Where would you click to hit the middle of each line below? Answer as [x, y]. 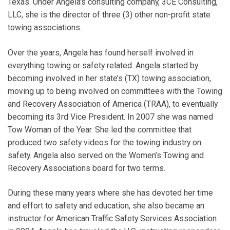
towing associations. [45, 27]
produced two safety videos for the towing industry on [104, 142]
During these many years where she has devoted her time [110, 193]
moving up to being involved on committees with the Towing [115, 91]
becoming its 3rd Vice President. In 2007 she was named [110, 117]
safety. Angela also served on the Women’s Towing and [106, 155]
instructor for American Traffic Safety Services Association [112, 219]
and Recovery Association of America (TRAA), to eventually [113, 104]
